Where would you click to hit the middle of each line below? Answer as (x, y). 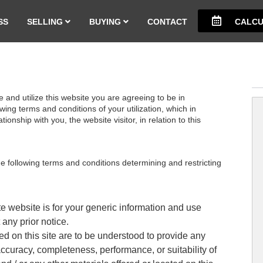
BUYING (106, 22)
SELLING (46, 22)
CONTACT (167, 22)
